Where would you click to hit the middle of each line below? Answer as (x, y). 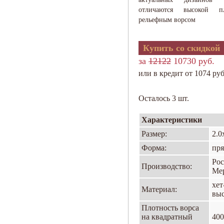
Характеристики (172, 120)
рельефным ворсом (167, 20)
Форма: (154, 148)
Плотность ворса (170, 208)
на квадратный (167, 217)
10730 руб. (193, 61)
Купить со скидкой (181, 48)
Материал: (159, 189)
